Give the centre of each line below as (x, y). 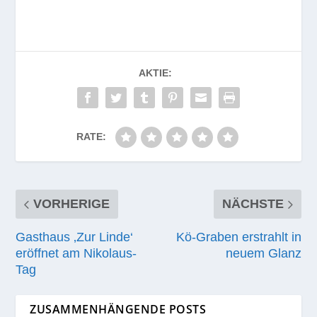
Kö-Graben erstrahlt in (238, 237)
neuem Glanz (263, 253)
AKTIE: (155, 73)
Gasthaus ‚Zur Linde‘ (75, 237)
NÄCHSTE (253, 203)
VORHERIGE (72, 203)
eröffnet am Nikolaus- (76, 253)
